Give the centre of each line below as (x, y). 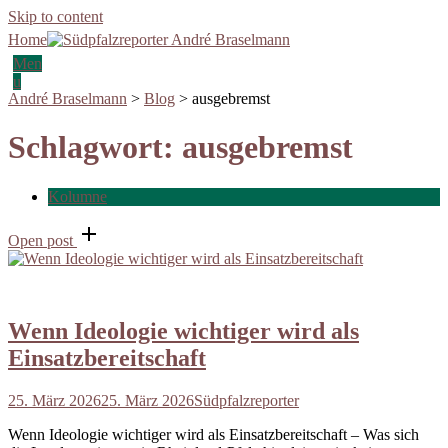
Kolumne (77, 196)
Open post (40, 240)
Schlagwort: (95, 147)
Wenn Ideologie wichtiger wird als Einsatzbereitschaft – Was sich (213, 434)
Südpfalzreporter (246, 400)
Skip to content (55, 16)
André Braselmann (67, 98)
